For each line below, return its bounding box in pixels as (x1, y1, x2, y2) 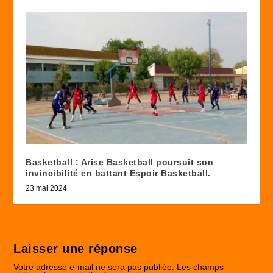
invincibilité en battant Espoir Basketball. (26, 168, 211, 179)
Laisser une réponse (13, 242, 138, 256)
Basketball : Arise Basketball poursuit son (26, 157, 214, 168)
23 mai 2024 (26, 184, 68, 193)
